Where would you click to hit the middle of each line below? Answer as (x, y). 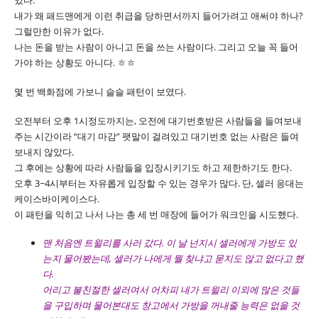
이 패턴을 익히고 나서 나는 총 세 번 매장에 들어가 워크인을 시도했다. (156, 214)
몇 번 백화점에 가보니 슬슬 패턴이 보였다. (100, 91)
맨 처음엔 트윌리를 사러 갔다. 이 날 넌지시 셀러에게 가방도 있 (170, 243)
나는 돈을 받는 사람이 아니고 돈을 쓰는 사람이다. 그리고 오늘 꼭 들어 (156, 47)
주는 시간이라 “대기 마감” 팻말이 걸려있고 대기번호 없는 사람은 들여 (157, 136)
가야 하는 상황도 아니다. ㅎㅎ (75, 63)
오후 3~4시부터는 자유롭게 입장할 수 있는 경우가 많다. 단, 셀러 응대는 (159, 183)
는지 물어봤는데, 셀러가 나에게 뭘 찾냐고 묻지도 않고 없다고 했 (173, 259)
